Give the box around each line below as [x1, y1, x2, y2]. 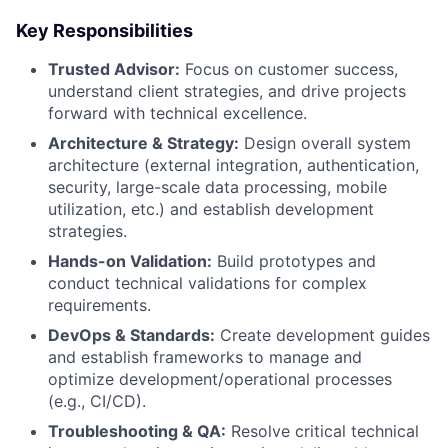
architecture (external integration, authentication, [48, 155, 419, 175]
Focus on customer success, [180, 59, 398, 79]
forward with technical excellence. [48, 103, 307, 123]
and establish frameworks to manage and [48, 347, 362, 367]
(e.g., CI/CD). [48, 391, 146, 411]
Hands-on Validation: [48, 251, 212, 271]
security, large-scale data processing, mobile [48, 177, 387, 197]
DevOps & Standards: [48, 325, 215, 345]
